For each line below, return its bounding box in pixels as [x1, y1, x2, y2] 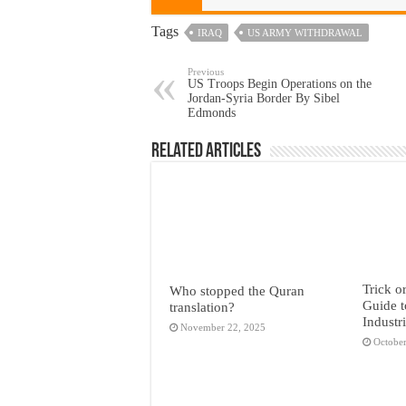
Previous [188, 65, 224, 77]
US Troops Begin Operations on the [188, 76, 372, 91]
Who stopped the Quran [169, 282, 304, 298]
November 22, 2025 [180, 321, 266, 333]
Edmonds [188, 105, 236, 120]
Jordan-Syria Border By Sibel [188, 91, 340, 105]
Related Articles [151, 140, 261, 162]
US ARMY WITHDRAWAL [247, 26, 362, 38]
